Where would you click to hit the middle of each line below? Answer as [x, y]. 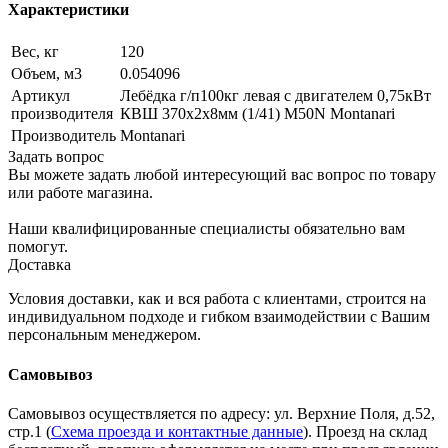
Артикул [40, 96]
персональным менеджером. [104, 335]
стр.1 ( [29, 431]
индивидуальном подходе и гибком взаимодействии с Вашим [219, 317]
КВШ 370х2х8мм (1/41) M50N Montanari [257, 114]
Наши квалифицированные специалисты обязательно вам [206, 229]
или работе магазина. [80, 193]
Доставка [39, 265]
